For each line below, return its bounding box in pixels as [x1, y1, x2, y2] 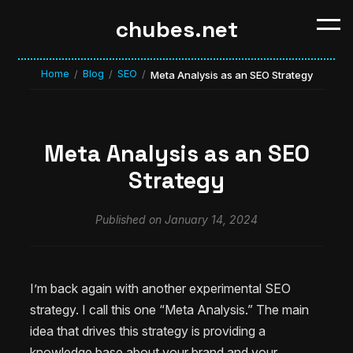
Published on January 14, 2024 [95, 212, 258, 226]
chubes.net [115, 15, 238, 43]
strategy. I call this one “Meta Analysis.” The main [30, 301, 309, 318]
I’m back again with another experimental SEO [30, 280, 291, 296]
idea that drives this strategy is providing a [30, 322, 266, 339]
